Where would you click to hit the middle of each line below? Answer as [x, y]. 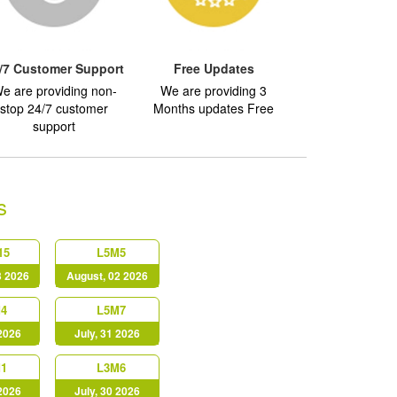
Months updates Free [214, 108]
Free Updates [214, 68]
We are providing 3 [214, 90]
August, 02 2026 [108, 276]
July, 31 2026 [108, 333]
